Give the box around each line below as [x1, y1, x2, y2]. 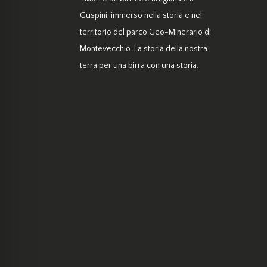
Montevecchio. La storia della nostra [80, 44, 208, 54]
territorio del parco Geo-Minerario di [80, 27, 212, 37]
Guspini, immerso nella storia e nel [80, 10, 203, 20]
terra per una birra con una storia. [80, 60, 199, 70]
